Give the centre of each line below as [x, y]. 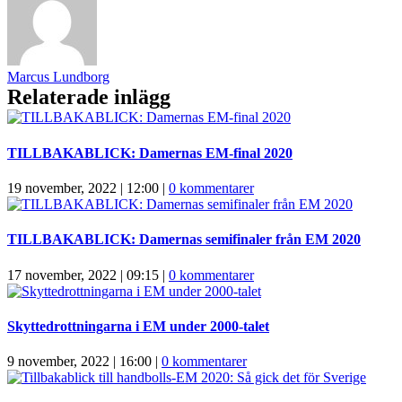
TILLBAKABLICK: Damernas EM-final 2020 [150, 153]
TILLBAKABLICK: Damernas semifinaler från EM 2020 [184, 240]
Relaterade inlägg [89, 97]
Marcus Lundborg [58, 77]
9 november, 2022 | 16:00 [79, 362]
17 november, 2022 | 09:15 [83, 275]
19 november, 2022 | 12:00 [83, 188]
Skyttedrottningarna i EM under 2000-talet [138, 326]
